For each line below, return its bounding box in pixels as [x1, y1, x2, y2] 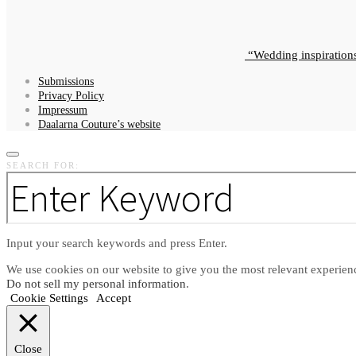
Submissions [38, 75, 94, 87]
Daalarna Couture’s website [38, 118, 161, 130]
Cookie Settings [10, 291, 88, 305]
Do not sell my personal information [6, 277, 186, 291]
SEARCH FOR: [6, 161, 79, 170]
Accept [96, 291, 131, 305]
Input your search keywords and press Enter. [6, 236, 227, 250]
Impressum [38, 103, 87, 116]
